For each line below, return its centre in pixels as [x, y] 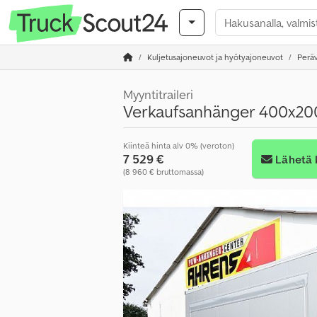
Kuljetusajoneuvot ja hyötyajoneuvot [215, 57]
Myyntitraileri [158, 94]
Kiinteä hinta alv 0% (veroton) [179, 145]
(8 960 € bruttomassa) [163, 172]
